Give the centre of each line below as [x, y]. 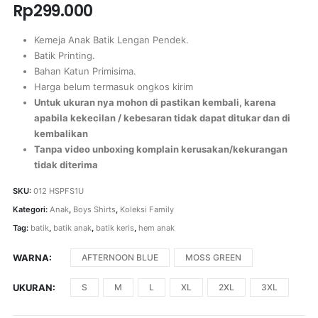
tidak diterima [66, 165]
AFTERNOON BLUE [120, 258]
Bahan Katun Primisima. [85, 71]
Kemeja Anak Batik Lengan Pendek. [111, 40]
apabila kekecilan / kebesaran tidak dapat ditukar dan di [162, 118]
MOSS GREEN [213, 258]
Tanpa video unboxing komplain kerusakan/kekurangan [160, 149]
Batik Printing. [64, 56]
